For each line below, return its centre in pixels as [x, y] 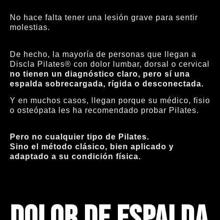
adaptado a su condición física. [75, 157]
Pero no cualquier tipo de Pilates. [80, 137]
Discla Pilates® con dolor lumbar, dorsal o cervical [110, 64]
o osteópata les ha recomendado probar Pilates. [104, 110]
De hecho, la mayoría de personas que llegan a [103, 54]
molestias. [30, 27]
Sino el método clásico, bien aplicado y [92, 147]
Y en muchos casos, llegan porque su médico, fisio [110, 101]
